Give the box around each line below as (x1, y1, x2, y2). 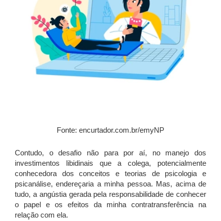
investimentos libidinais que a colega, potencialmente (15, 159, 206, 168)
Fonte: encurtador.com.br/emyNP (57, 126, 164, 135)
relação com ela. (15, 211, 68, 220)
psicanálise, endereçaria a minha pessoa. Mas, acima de (15, 180, 206, 188)
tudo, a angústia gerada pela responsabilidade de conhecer (15, 190, 206, 199)
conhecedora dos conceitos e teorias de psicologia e (15, 169, 206, 178)
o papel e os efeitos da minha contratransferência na (15, 200, 206, 209)
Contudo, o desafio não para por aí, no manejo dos (15, 148, 206, 157)
